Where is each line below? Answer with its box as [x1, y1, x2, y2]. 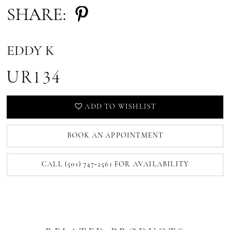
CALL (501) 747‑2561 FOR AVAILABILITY [42, 161, 189, 169]
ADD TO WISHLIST [85, 103, 157, 111]
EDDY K [7, 44, 55, 59]
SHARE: [7, 7, 67, 25]
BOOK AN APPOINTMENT [67, 132, 164, 140]
